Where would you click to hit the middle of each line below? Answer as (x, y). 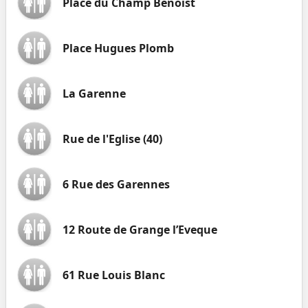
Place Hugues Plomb (118, 48)
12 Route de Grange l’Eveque (140, 230)
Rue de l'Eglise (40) (112, 139)
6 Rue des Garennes (116, 184)
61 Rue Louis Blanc (114, 275)
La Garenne (94, 93)
